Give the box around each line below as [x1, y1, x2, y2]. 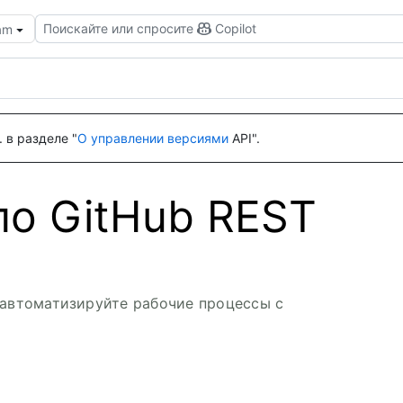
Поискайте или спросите [43, 21, 193, 36]
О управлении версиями [77, 130, 228, 146]
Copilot [215, 21, 256, 36]
